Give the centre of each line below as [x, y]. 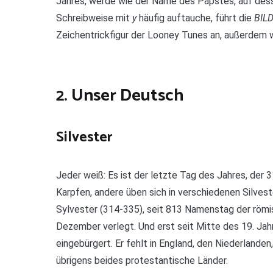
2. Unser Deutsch [120, 96]
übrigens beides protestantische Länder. [142, 261]
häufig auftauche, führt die [195, 18]
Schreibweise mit [94, 18]
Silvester [84, 138]
